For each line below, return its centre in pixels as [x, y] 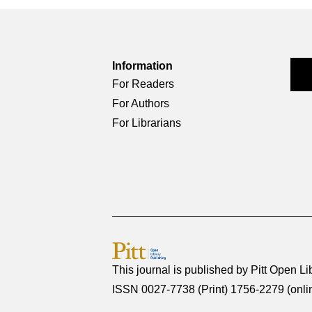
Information [143, 65]
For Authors [141, 103]
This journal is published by [182, 270]
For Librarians [147, 123]
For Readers [143, 84]
